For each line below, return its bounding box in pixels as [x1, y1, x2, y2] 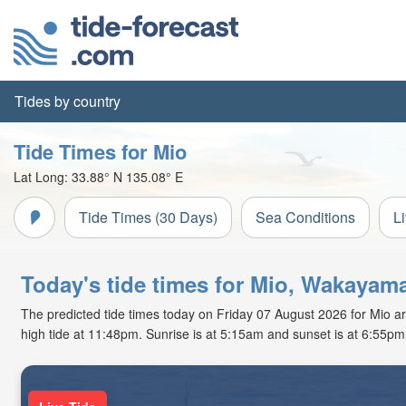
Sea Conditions [256, 207, 355, 227]
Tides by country [14, 91, 121, 111]
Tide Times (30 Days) [79, 207, 217, 227]
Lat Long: [14, 168, 72, 186]
